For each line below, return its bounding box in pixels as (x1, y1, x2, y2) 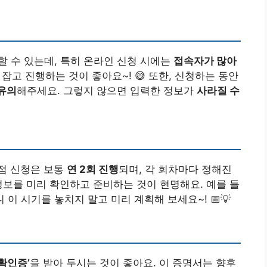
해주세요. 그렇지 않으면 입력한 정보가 (17, 84, 197, 97)
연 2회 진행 (67, 163, 119, 175)
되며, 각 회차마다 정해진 (119, 163, 232, 175)
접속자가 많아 (173, 54, 237, 67)
